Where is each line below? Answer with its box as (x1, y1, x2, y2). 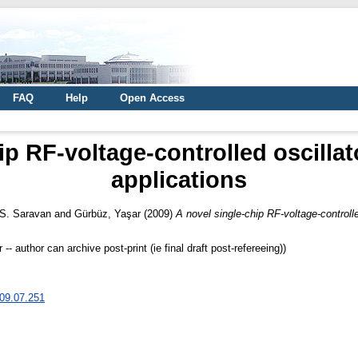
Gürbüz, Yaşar (74, 207, 141, 220)
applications (111, 166, 247, 193)
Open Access (120, 92, 185, 104)
